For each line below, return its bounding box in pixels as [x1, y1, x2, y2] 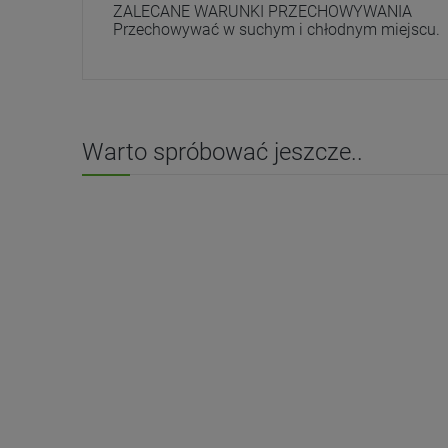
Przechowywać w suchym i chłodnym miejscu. [113, 20, 440, 40]
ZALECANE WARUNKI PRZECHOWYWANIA [113, 2, 412, 22]
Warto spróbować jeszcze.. [82, 138, 363, 167]
